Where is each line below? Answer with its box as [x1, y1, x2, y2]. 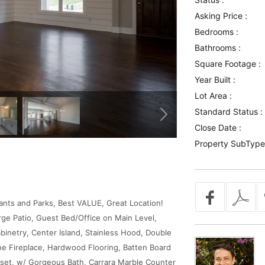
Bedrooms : [194, 27, 238, 37]
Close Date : [194, 122, 241, 132]
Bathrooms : [194, 43, 241, 53]
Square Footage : [194, 59, 261, 69]
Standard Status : [194, 106, 263, 117]
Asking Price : [194, 11, 247, 21]
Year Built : [194, 75, 235, 85]
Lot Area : [194, 91, 232, 101]
